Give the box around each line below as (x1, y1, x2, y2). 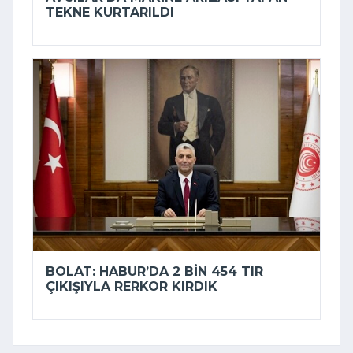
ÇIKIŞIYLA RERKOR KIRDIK (46, 279, 217, 295)
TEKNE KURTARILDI (46, 5, 174, 20)
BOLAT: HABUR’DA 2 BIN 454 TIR (46, 264, 263, 280)
